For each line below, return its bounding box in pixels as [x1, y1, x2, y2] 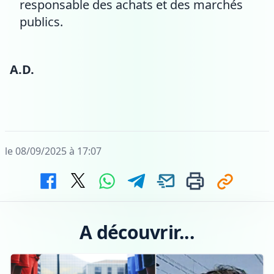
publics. [20, 13, 63, 30]
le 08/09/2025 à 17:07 [5, 144, 102, 158]
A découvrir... [80, 219, 194, 245]
